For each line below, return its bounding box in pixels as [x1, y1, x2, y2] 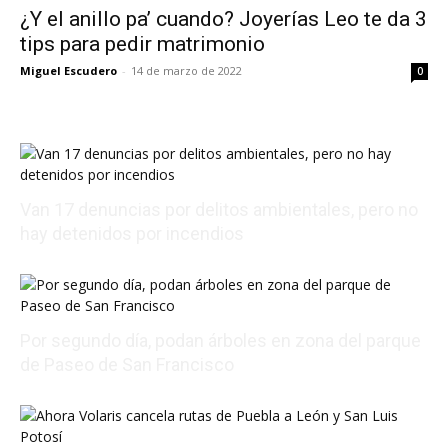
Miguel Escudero [20, 63, 117, 79]
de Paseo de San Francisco [20, 354, 234, 376]
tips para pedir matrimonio [20, 32, 265, 57]
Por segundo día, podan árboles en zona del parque [20, 330, 421, 352]
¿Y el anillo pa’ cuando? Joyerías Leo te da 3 [20, 7, 427, 32]
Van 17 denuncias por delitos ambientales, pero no [20, 199, 418, 221]
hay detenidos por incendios [20, 223, 244, 245]
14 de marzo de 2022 [131, 63, 242, 79]
